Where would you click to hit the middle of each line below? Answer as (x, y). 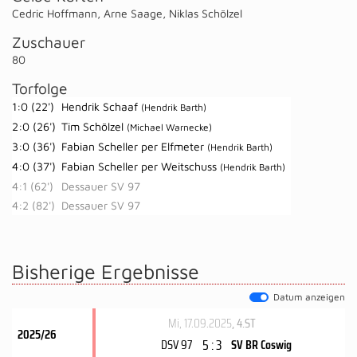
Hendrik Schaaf (101, 106)
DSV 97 (177, 345)
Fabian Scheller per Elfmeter (134, 146)
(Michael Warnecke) (169, 127)
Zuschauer (49, 42)
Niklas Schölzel (206, 13)
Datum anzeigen (309, 297)
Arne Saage (133, 13)
